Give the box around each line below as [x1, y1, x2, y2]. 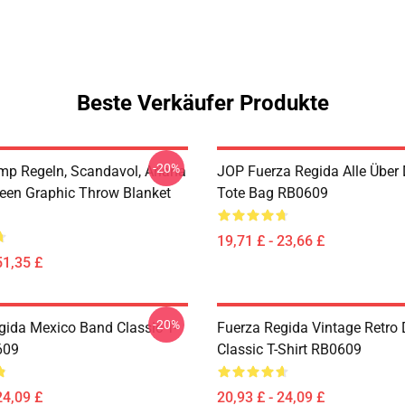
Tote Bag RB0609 [217, 184, 328, 202]
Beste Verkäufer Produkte [76, 90, 329, 116]
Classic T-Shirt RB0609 [217, 341, 362, 358]
